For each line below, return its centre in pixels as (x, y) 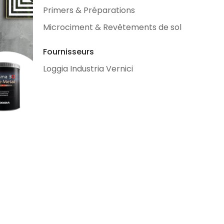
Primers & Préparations (89, 10)
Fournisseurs (68, 52)
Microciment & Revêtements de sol (112, 27)
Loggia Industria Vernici (88, 69)
